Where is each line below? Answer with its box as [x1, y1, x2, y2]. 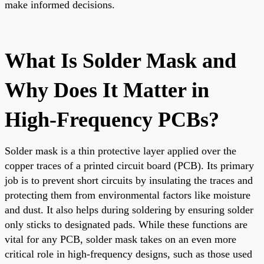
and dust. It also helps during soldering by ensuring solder [5, 203, 253, 216]
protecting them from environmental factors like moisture [5, 189, 250, 201]
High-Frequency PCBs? [5, 107, 219, 131]
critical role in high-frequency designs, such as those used [5, 247, 252, 260]
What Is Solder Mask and [5, 48, 236, 72]
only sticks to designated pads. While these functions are [5, 218, 247, 230]
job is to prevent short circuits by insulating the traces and [5, 174, 253, 186]
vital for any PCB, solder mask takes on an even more [5, 233, 236, 245]
